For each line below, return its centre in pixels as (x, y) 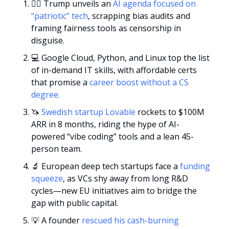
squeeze (47, 178)
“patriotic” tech (60, 16)
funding (195, 166)
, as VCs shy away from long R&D (125, 178)
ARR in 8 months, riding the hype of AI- (105, 124)
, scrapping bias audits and (139, 16)
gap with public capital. (75, 203)
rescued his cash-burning (130, 220)
